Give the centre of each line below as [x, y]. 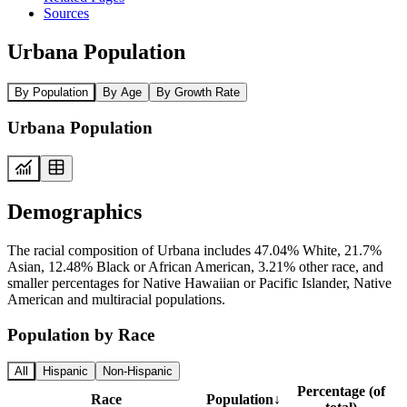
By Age [122, 92]
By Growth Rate [198, 92]
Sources [66, 13]
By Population [51, 92]
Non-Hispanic [138, 372]
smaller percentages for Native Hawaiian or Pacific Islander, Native [199, 283]
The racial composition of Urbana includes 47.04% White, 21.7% [194, 250]
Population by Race [81, 334]
